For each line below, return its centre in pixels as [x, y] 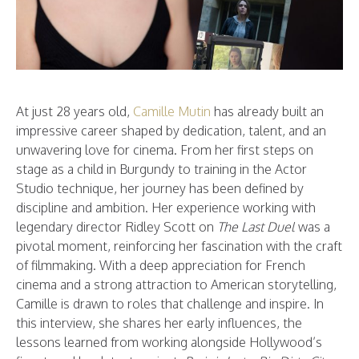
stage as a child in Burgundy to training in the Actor [161, 169]
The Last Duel [256, 227]
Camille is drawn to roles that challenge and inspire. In [170, 304]
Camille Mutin [172, 112]
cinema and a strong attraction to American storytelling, [176, 285]
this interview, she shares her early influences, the [159, 323]
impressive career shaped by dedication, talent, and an [171, 131]
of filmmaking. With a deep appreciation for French [161, 266]
